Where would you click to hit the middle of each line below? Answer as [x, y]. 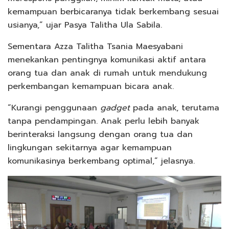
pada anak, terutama [175, 108]
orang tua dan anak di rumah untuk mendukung [107, 73]
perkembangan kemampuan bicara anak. [91, 87]
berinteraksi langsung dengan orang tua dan [100, 135]
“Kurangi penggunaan [54, 108]
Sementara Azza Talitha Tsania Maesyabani [95, 47]
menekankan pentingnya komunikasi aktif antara [107, 60]
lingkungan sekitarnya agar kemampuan [90, 148]
